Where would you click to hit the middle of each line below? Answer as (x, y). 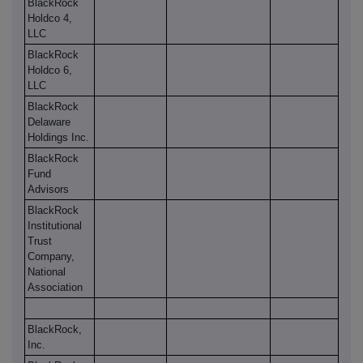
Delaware (49, 122)
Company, (51, 257)
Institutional (55, 226)
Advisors (48, 190)
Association (55, 288)
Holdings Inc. (58, 138)
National (47, 272)
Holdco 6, (50, 70)
